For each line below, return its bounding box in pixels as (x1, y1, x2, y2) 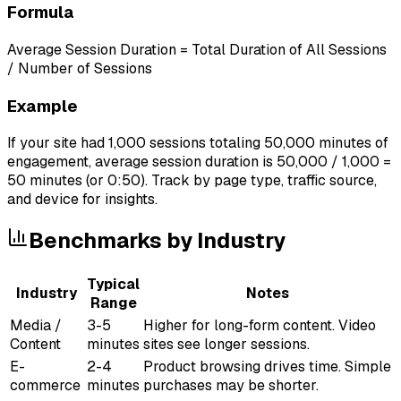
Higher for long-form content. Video (143, 316, 376, 336)
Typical (87, 275, 140, 294)
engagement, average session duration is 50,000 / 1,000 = (7, 152, 391, 172)
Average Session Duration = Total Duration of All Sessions (7, 39, 387, 59)
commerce (10, 376, 81, 396)
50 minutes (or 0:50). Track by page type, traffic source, (7, 171, 377, 191)
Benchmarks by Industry (29, 226, 286, 255)
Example (7, 94, 78, 117)
